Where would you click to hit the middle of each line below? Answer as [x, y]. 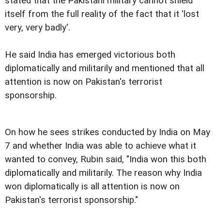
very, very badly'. [38, 27]
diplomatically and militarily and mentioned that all [105, 68]
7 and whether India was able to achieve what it [101, 146]
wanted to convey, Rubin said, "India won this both [106, 159]
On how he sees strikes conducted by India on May [108, 132]
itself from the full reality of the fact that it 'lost [102, 14]
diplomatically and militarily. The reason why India [103, 173]
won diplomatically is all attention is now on [92, 186]
